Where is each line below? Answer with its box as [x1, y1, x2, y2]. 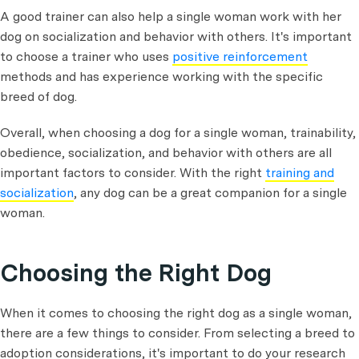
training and [265, 165, 334, 180]
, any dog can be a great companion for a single [74, 185, 347, 200]
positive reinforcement [172, 49, 308, 64]
